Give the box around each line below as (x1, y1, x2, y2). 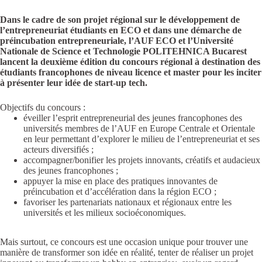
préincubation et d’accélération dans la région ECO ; (23, 187, 216, 197)
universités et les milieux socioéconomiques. (23, 208, 186, 218)
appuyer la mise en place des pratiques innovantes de (23, 176, 218, 187)
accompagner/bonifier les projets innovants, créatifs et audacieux (23, 155, 260, 166)
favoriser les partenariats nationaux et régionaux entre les (23, 197, 232, 208)
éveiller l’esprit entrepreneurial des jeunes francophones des (23, 113, 242, 123)
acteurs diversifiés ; (23, 144, 94, 155)
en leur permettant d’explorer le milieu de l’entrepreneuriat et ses (23, 134, 260, 144)
